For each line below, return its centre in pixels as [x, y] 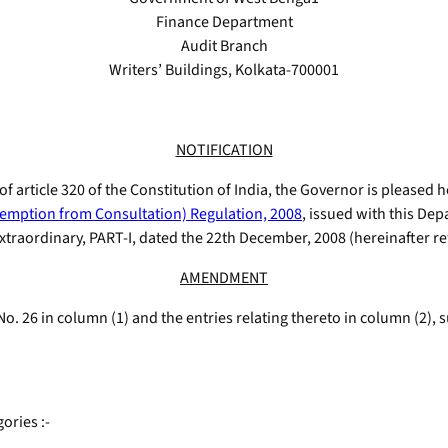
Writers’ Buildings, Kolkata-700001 [224, 70]
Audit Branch [224, 46]
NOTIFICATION [224, 150]
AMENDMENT [224, 278]
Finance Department [224, 22]
